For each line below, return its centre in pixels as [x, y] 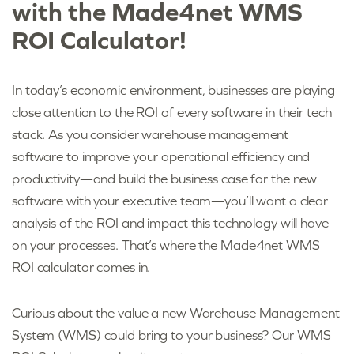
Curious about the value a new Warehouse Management [176, 313]
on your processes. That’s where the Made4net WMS [166, 245]
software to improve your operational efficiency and [161, 156]
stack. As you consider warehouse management [151, 134]
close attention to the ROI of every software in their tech [172, 112]
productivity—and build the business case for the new [165, 178]
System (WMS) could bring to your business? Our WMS [171, 335]
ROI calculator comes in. [83, 267]
